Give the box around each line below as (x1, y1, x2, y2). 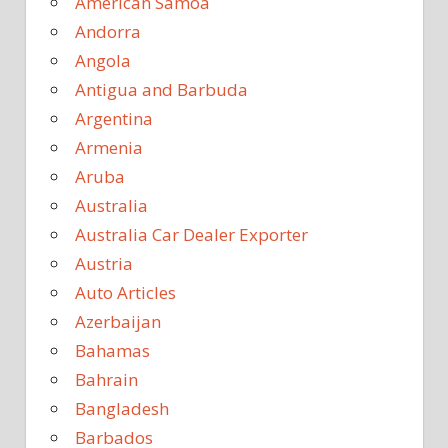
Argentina (75, 107, 153, 131)
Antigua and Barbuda (75, 78, 248, 102)
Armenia (75, 136, 143, 160)
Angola (75, 49, 131, 73)
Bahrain (75, 368, 138, 392)
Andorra (75, 20, 141, 44)
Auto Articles (75, 281, 176, 305)
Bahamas (75, 339, 150, 363)
